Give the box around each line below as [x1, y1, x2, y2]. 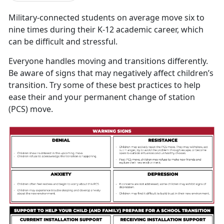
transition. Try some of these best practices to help [8, 79, 200, 90]
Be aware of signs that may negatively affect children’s [8, 67, 213, 78]
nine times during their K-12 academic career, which [8, 23, 203, 35]
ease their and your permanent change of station [8, 91, 195, 102]
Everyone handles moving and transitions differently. [8, 55, 208, 66]
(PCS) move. [8, 103, 53, 114]
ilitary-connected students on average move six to [16, 11, 204, 23]
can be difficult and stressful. [8, 35, 121, 47]
